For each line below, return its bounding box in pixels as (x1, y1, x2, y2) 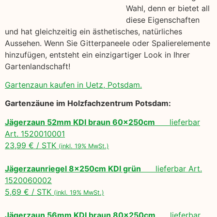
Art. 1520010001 (5, 128, 65, 139)
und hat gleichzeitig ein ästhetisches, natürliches (5, 26, 182, 36)
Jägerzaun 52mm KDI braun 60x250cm (5, 117, 155, 127)
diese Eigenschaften (126, 15, 200, 25)
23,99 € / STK (5, 140, 59, 150)
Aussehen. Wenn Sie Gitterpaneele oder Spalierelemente (5, 38, 210, 48)
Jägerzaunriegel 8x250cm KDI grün (5, 163, 141, 173)
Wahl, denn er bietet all (126, 3, 210, 13)
